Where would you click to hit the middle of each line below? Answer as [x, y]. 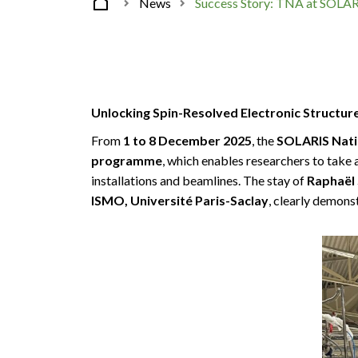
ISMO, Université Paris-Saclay [180, 200]
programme [127, 160]
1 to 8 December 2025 [187, 140]
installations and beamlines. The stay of [199, 180]
